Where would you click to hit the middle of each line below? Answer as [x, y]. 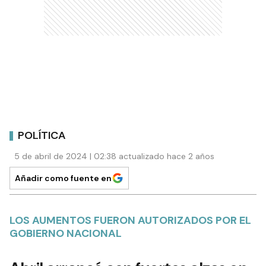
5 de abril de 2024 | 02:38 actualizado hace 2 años [114, 156]
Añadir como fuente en [63, 178]
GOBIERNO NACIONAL [66, 233]
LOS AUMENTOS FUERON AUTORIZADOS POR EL [130, 220]
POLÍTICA [42, 135]
